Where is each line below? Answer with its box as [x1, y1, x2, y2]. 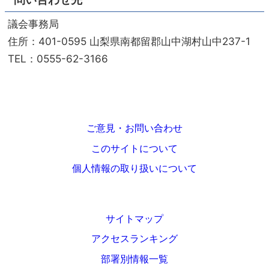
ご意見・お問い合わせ [86, 122, 183, 134]
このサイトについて [91, 142, 178, 154]
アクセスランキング [91, 233, 178, 245]
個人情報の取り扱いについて [72, 163, 197, 175]
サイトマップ [106, 213, 163, 225]
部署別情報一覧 [101, 253, 168, 265]
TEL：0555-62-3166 [8, 52, 108, 65]
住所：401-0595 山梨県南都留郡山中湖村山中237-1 [8, 35, 250, 47]
